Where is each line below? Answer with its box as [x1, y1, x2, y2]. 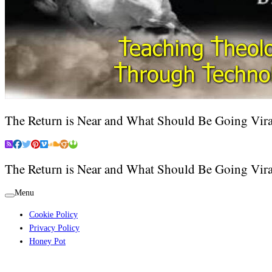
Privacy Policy [29, 223, 80, 233]
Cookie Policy [29, 209, 78, 219]
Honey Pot [29, 236, 66, 246]
